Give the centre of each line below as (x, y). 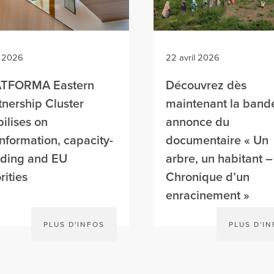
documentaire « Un (217, 141)
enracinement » (207, 196)
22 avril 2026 (192, 58)
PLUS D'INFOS (74, 224)
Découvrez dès (206, 86)
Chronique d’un (207, 177)
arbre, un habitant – (219, 159)
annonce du (197, 122)
